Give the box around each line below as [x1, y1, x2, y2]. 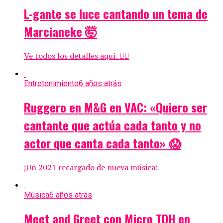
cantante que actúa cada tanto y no [24, 115, 201, 134]
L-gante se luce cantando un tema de [24, 4, 208, 23]
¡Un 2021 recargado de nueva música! [24, 161, 158, 173]
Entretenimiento [24, 78, 79, 88]
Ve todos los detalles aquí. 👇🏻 [24, 50, 129, 61]
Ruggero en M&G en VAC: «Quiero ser [24, 98, 207, 116]
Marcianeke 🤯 [24, 22, 97, 41]
